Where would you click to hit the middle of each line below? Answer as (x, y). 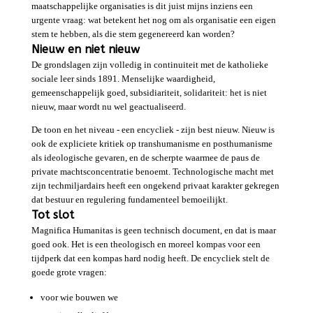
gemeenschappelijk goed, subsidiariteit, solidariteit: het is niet (149, 93)
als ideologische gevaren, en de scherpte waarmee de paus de (145, 158)
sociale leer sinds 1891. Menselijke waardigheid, (123, 79)
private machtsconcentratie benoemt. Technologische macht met (152, 172)
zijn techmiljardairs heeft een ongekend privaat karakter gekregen (155, 186)
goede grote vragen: (69, 272)
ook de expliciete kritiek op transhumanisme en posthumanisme (152, 144)
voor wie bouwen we (79, 298)
